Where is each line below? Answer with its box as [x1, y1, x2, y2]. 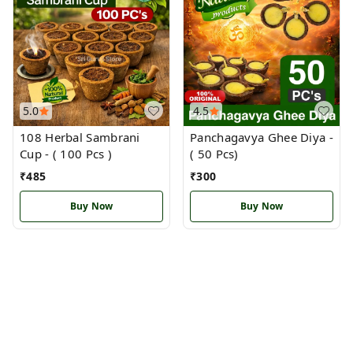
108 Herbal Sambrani [20, 129, 140, 145]
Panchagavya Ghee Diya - [190, 129, 333, 145]
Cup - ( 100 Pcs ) [52, 146, 113, 162]
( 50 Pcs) [190, 146, 239, 162]
